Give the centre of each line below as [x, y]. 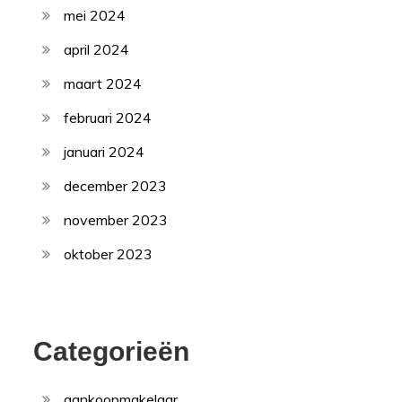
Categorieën [112, 352]
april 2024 [97, 50]
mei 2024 [95, 16]
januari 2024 [105, 152]
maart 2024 [103, 84]
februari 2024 [108, 118]
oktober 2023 [109, 254]
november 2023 [116, 220]
